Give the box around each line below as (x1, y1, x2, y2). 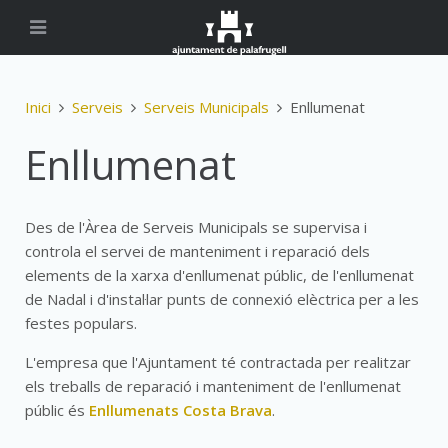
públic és (25, 400, 89, 420)
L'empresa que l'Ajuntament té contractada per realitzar (25, 352, 411, 372)
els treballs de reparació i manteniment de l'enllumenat (25, 376, 401, 396)
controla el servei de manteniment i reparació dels (25, 241, 370, 261)
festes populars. (25, 313, 137, 333)
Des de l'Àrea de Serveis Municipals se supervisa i (25, 217, 367, 237)
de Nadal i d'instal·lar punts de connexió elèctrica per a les (25, 289, 419, 309)
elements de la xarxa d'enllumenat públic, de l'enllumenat (25, 265, 414, 285)
